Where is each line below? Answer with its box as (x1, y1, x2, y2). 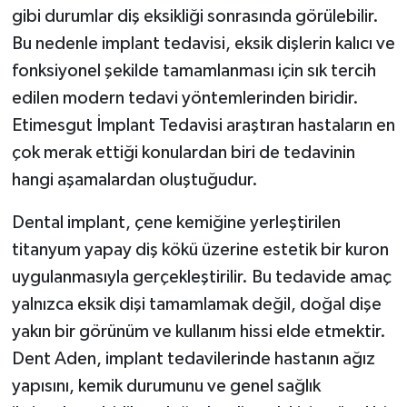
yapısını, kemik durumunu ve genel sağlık (11, 376, 321, 395)
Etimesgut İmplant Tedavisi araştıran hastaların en (11, 115, 395, 134)
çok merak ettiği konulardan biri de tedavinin (11, 143, 355, 162)
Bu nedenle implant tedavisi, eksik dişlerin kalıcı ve (11, 34, 395, 53)
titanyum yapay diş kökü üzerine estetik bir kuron (11, 240, 389, 259)
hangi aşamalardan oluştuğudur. (11, 170, 258, 189)
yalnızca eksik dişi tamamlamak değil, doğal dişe (11, 294, 382, 313)
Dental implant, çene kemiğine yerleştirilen (11, 213, 341, 232)
